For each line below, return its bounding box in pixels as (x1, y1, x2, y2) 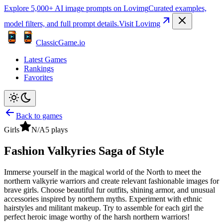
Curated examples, (148, 4, 207, 12)
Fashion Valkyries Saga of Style (4, 144, 164, 157)
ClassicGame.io (36, 38, 85, 47)
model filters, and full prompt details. (4, 19, 119, 28)
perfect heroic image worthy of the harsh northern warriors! (4, 212, 190, 221)
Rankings (24, 64, 54, 73)
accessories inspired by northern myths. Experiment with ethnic (4, 194, 202, 203)
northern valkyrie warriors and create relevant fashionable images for (4, 176, 219, 185)
